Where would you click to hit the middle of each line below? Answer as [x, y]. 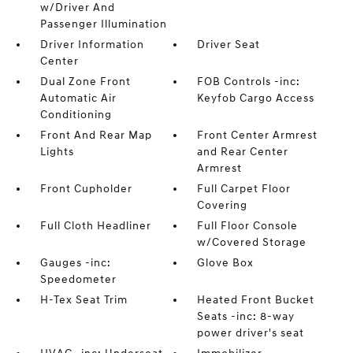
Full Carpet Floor [244, 189]
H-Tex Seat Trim [84, 300]
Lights [57, 152]
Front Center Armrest [258, 135]
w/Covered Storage [252, 242]
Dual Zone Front [85, 82]
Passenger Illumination [103, 24]
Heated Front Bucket [256, 300]
